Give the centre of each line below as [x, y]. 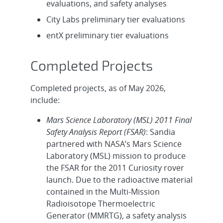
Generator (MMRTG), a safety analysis [116, 216]
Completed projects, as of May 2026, [98, 88]
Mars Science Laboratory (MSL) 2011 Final [119, 120]
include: [45, 100]
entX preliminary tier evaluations [107, 36]
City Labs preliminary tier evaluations [115, 20]
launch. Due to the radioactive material [119, 180]
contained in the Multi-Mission [103, 192]
